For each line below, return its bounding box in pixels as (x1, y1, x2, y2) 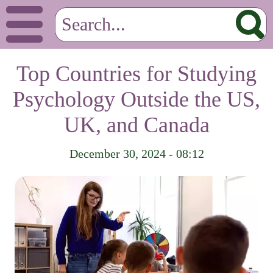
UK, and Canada (63, 113, 210, 137)
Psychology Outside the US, (13, 87, 260, 112)
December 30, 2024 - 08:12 (69, 147, 204, 160)
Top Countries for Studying (16, 62, 257, 86)
